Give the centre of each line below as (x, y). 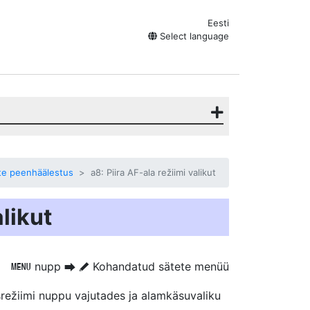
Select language (193, 36)
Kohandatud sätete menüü (159, 266)
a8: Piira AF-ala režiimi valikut (153, 172)
